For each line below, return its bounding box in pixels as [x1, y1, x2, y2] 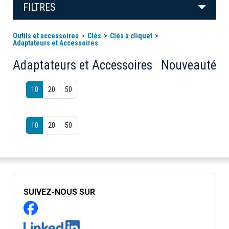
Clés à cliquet [110, 31, 152, 40]
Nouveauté [161, 57, 216, 73]
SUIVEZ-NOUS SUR [24, 187, 95, 197]
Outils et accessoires [13, 31, 79, 40]
